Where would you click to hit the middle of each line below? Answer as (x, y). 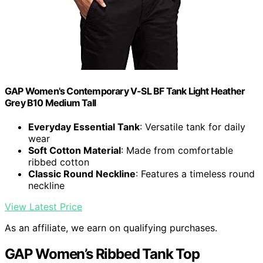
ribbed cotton (59, 162)
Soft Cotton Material (75, 150)
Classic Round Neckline (82, 173)
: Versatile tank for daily (193, 127)
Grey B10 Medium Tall (50, 102)
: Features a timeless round (195, 173)
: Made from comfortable (177, 150)
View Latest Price (43, 206)
